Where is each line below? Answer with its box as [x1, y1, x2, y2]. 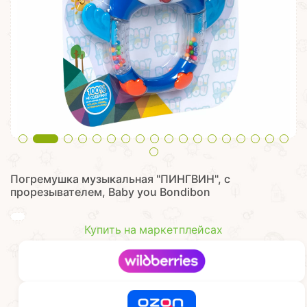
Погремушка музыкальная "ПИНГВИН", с [10, 173, 230, 186]
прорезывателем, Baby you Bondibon [10, 186, 210, 199]
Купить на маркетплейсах [84, 223, 223, 236]
